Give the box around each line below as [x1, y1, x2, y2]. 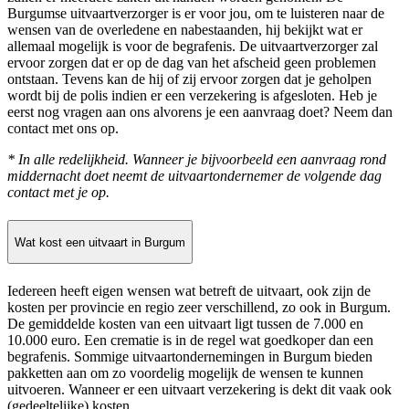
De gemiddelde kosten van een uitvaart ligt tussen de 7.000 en [7, 316, 363, 332]
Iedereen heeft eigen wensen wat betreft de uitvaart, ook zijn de [7, 283, 371, 299]
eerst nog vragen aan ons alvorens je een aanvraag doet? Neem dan [7, 104, 393, 121]
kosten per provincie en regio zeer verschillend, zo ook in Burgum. [7, 299, 391, 316]
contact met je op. [7, 184, 110, 201]
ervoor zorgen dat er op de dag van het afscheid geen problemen [7, 55, 376, 71]
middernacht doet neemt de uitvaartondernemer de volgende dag [7, 168, 382, 184]
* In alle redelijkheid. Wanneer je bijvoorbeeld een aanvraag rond [7, 152, 386, 168]
